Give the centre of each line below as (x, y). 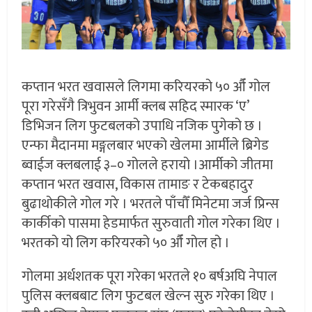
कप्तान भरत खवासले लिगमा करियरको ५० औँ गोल (146, 87)
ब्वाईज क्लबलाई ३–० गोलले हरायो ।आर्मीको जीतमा (148, 165)
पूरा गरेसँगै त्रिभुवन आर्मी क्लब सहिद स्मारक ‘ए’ (135, 106)
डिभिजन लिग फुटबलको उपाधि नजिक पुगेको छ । (142, 126)
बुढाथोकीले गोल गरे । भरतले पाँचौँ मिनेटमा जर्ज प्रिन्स (151, 204)
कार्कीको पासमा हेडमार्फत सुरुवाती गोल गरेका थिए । (151, 223)
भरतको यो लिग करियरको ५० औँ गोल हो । (126, 243)
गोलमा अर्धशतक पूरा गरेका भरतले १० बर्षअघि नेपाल (150, 276)
